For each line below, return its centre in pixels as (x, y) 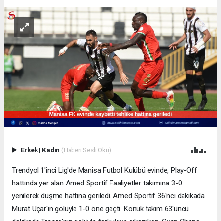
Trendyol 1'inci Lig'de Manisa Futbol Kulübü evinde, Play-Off (105, 170)
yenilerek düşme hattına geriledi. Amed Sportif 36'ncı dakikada (109, 196)
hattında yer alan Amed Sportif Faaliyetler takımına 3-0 (97, 183)
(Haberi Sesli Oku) (86, 150)
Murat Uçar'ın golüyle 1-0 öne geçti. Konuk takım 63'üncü (101, 209)
